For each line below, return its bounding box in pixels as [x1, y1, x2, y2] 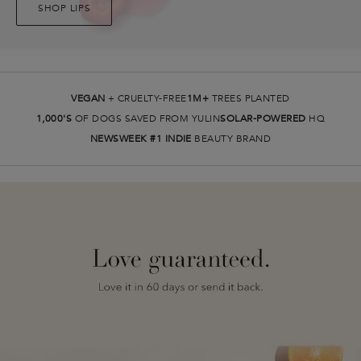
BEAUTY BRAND [191, 132, 272, 146]
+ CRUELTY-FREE [105, 92, 187, 106]
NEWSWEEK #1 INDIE [89, 132, 192, 146]
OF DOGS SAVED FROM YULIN [72, 112, 221, 126]
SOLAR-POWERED [220, 112, 306, 126]
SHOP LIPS [38, 2, 91, 15]
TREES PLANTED [209, 92, 290, 106]
